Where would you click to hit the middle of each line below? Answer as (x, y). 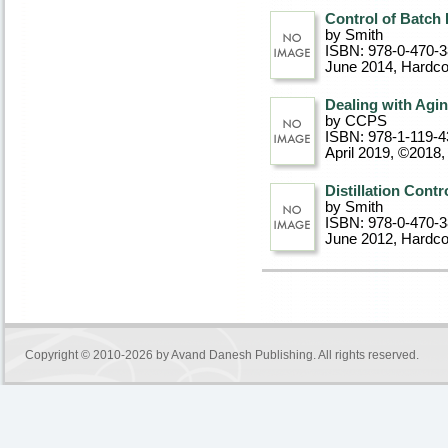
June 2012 (359, 239)
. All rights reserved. (366, 355)
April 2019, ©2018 (383, 153)
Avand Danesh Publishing (242, 355)
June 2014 (359, 67)
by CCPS (356, 121)
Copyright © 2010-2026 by (98, 355)
